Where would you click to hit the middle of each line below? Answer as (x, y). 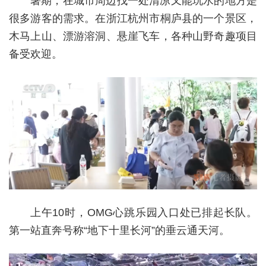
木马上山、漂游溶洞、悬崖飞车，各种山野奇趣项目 (133, 36)
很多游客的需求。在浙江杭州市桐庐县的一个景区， (133, 18)
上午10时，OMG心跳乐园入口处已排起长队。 (144, 213)
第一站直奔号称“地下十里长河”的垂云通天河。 (119, 231)
